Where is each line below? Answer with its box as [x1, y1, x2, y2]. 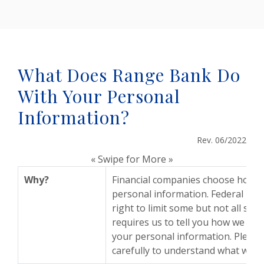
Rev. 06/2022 [197, 134, 246, 146]
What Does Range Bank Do [18, 63, 240, 87]
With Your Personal [18, 84, 180, 108]
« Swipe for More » [91, 153, 173, 166]
